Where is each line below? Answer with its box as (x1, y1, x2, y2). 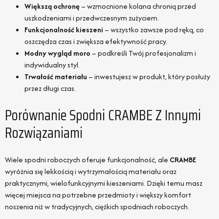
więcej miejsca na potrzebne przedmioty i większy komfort (5, 190, 191, 200)
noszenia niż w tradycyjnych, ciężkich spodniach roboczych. (5, 201, 189, 212)
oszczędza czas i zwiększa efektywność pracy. (24, 36, 167, 47)
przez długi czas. (24, 83, 76, 94)
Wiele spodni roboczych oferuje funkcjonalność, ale (5, 154, 170, 165)
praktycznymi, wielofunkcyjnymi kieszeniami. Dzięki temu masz (5, 178, 202, 189)
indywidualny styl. (24, 60, 80, 70)
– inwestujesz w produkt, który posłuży (87, 71, 210, 82)
